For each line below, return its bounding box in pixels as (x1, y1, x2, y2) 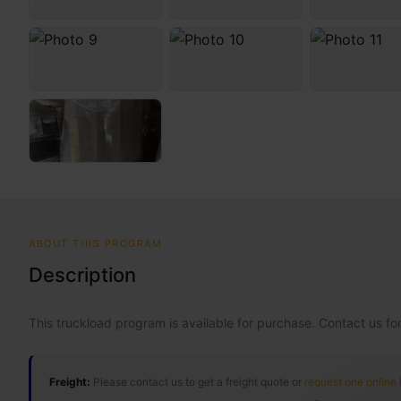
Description (29, 263, 136, 286)
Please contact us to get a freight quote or (90, 375, 304, 388)
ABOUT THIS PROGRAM (29, 237, 162, 250)
